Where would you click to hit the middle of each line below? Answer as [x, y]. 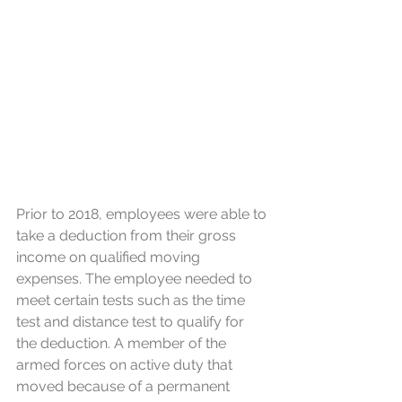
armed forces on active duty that [126, 364]
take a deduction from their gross [128, 235]
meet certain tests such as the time [132, 300]
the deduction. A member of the [123, 343]
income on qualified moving [110, 257]
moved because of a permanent [125, 386]
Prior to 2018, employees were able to [143, 214]
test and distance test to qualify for [132, 321]
